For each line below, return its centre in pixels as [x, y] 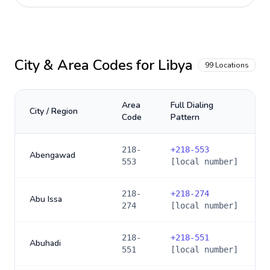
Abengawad [52, 155]
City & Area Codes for [86, 65]
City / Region [54, 111]
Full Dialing [192, 105]
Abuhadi [45, 243]
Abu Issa [46, 199]
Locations [231, 65]
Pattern [185, 117]
